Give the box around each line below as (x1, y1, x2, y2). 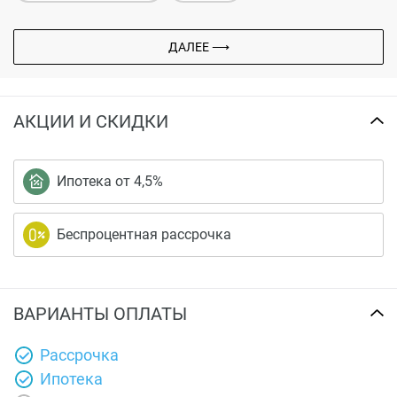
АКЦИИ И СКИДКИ (13, 110, 168, 132)
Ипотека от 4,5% (57, 172, 163, 190)
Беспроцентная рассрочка (57, 225, 231, 243)
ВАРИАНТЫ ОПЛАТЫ (13, 302, 187, 324)
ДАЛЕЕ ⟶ (167, 39, 230, 54)
